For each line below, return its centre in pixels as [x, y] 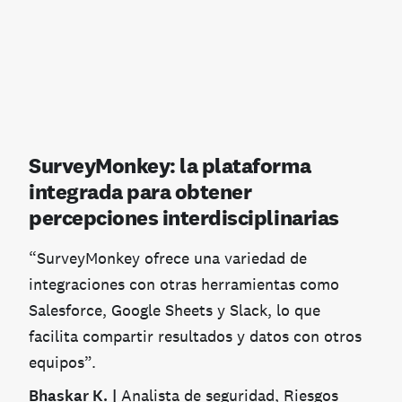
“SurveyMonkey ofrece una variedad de [168, 258]
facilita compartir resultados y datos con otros [195, 336]
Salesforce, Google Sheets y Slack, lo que [175, 310]
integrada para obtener [140, 191]
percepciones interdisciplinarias [184, 217]
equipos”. [62, 362]
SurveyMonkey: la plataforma [170, 165]
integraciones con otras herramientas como [184, 284]
